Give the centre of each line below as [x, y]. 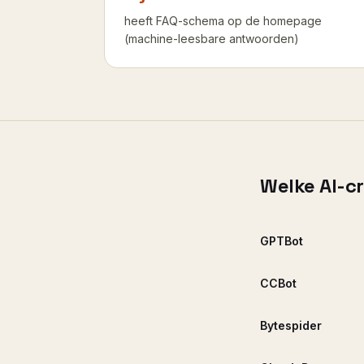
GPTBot [282, 240]
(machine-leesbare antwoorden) [212, 38]
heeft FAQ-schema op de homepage [223, 20]
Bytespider [291, 325]
